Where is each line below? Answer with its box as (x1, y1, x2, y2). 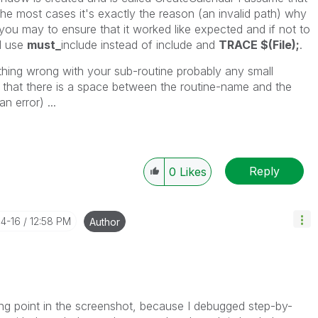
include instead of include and (60, 38, 219, 52)
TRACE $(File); (218, 38, 300, 52)
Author (89, 216, 120, 228)
